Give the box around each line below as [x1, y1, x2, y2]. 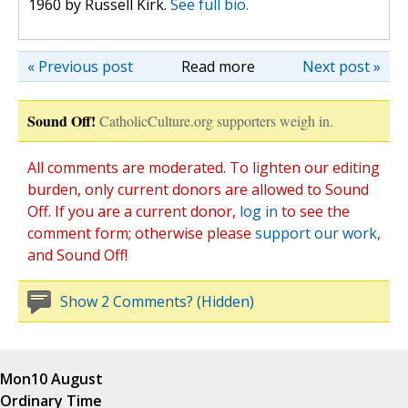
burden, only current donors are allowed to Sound [27, 179, 369, 200]
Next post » [302, 56, 381, 77]
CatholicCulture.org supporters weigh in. [99, 111, 333, 131]
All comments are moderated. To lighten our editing [27, 158, 380, 178]
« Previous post [27, 56, 133, 77]
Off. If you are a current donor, [27, 201, 240, 222]
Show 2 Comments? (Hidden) [60, 291, 254, 312]
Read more [180, 56, 255, 77]
